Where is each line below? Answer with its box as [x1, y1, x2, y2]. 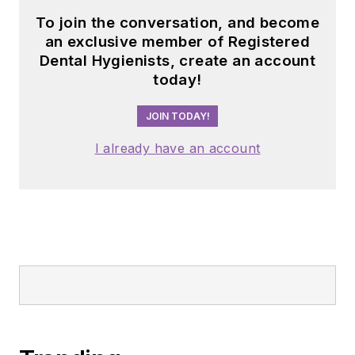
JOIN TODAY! [145, 110, 210, 123]
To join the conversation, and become [35, 13, 320, 32]
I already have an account [94, 140, 261, 157]
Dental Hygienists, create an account [39, 52, 316, 71]
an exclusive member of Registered [44, 32, 311, 52]
